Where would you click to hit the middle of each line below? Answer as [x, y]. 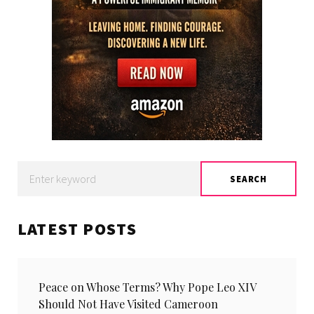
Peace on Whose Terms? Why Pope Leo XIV [147, 287]
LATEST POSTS [77, 229]
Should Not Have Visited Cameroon [128, 304]
